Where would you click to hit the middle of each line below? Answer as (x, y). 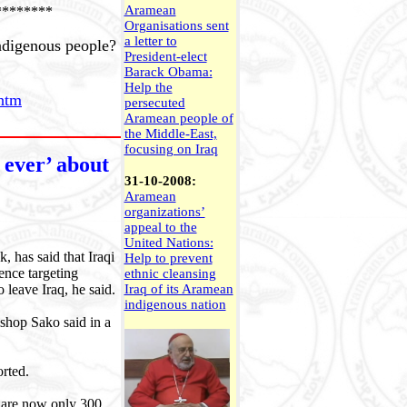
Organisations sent (176, 25)
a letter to (150, 41)
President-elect (165, 56)
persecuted (154, 103)
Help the (148, 87)
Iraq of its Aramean (179, 289)
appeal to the (160, 227)
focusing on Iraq (171, 149)
